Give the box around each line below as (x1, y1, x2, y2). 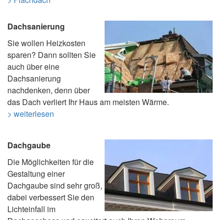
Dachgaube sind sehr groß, (7, 179, 102, 191)
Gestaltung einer (7, 167, 65, 179)
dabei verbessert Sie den (7, 191, 94, 203)
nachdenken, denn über (7, 84, 90, 96)
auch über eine (7, 60, 59, 72)
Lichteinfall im (7, 203, 55, 215)
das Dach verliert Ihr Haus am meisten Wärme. (7, 96, 169, 108)
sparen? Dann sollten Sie (7, 49, 96, 60)
